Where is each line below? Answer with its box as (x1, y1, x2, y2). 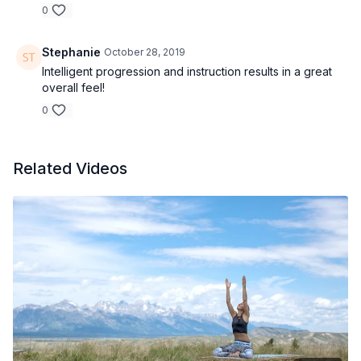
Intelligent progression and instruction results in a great (42, 64, 332, 78)
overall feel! (42, 81, 105, 94)
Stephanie (42, 45, 101, 59)
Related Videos (13, 159, 127, 178)
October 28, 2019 (104, 46, 185, 58)
